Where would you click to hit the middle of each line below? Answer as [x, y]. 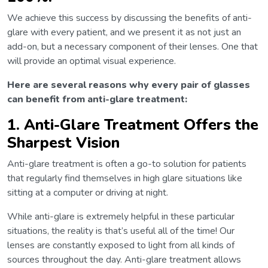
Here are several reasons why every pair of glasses [129, 85]
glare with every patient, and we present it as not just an [124, 33]
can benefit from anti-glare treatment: [97, 100]
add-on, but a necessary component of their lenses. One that [133, 47]
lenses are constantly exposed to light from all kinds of [121, 246]
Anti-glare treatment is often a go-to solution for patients [127, 164]
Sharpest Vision [63, 143]
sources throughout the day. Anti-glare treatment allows [124, 260]
